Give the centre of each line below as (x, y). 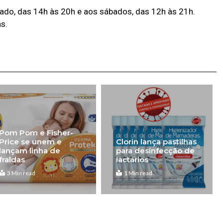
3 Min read (21, 173)
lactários (132, 160)
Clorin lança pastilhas (156, 142)
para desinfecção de (155, 151)
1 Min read (138, 173)
